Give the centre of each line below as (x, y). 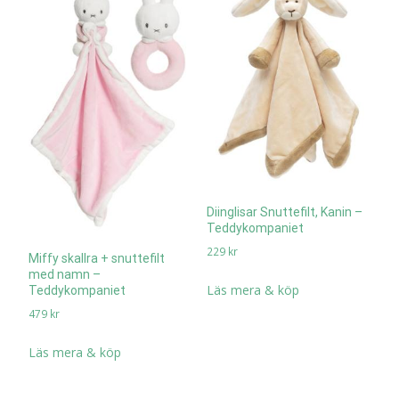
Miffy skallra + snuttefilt (97, 259)
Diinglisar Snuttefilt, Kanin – (284, 212)
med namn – (65, 275)
